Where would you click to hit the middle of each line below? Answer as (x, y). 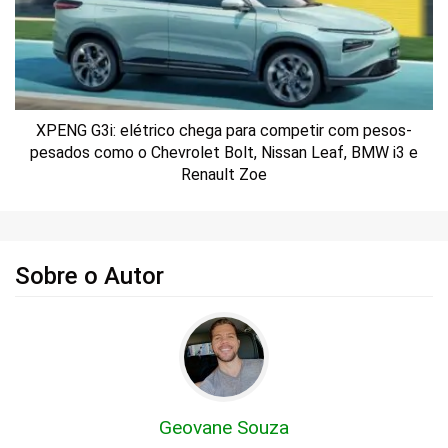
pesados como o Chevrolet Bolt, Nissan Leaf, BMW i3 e (224, 153)
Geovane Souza (224, 428)
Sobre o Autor (89, 276)
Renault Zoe (224, 175)
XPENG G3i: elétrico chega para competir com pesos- (224, 131)
